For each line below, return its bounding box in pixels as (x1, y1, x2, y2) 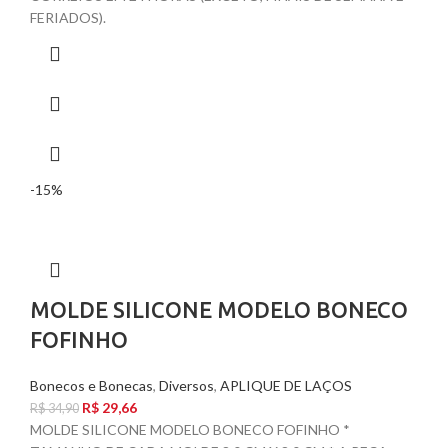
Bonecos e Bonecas (30, 377, 153, 395)
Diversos (159, 377, 214, 395)
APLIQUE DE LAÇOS (220, 377, 352, 395)
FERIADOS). (30, 9, 106, 27)
